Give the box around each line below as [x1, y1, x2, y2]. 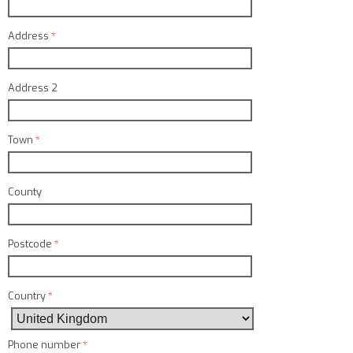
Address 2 [8, 81, 58, 95]
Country [8, 289, 48, 303]
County [8, 185, 42, 199]
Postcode [8, 237, 54, 251]
